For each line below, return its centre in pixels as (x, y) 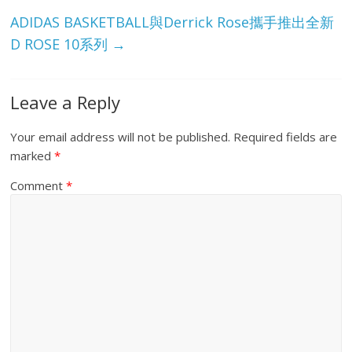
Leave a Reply (66, 103)
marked (33, 156)
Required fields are (286, 137)
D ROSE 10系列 (61, 44)
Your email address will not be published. (121, 137)
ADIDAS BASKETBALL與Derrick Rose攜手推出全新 (172, 22)
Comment (38, 186)
